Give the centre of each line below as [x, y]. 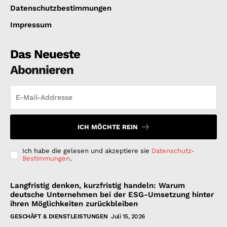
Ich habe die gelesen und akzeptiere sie [87, 151]
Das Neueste [45, 54]
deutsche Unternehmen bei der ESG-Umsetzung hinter [112, 195]
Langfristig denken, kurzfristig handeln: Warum [98, 186]
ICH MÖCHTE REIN [107, 127]
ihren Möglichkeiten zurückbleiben [74, 204]
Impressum [31, 25]
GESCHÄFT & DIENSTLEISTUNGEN [59, 217]
